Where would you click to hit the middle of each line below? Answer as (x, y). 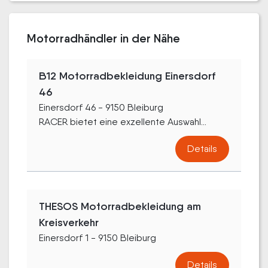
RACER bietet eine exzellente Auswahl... (123, 121)
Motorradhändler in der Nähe (103, 38)
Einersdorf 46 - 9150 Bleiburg (101, 107)
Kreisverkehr (69, 222)
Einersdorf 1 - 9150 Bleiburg (98, 237)
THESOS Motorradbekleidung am (120, 206)
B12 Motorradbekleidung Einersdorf (127, 76)
